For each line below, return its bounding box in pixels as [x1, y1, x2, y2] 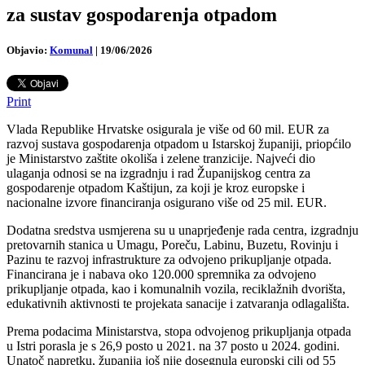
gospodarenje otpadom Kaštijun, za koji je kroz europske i [7, 181, 305, 196]
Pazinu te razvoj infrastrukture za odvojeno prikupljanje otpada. [7, 253, 332, 267]
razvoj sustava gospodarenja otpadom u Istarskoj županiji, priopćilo [7, 137, 351, 152]
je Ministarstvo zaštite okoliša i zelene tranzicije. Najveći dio [7, 152, 315, 166]
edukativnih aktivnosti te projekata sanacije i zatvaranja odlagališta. [7, 297, 350, 311]
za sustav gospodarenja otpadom [7, 3, 277, 25]
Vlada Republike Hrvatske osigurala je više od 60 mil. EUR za [7, 122, 329, 137]
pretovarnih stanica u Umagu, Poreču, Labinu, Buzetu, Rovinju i [7, 238, 338, 253]
